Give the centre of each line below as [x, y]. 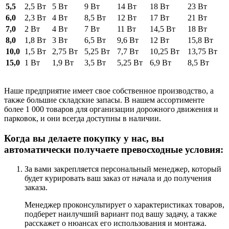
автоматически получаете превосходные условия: [114, 149]
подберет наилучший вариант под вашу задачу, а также [121, 214]
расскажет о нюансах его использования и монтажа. [116, 223]
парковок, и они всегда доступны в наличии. [83, 118]
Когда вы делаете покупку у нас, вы [84, 138]
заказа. [36, 188]
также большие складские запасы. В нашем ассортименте [104, 100]
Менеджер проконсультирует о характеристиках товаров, [124, 205]
